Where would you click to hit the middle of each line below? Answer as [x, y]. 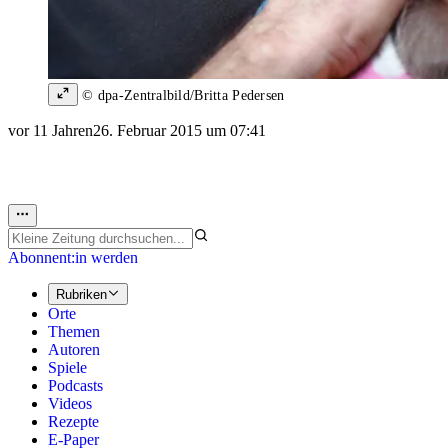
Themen [74, 332]
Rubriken [81, 295]
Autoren [74, 350]
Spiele [67, 368]
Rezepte [73, 422]
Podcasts [75, 386]
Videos [70, 404]
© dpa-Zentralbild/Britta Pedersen [181, 96]
